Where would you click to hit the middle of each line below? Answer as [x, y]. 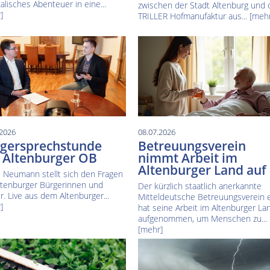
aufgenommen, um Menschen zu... [202, 219]
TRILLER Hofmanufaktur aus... [193, 16]
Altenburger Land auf [202, 170]
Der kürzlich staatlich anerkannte [199, 186]
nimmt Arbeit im [187, 158]
